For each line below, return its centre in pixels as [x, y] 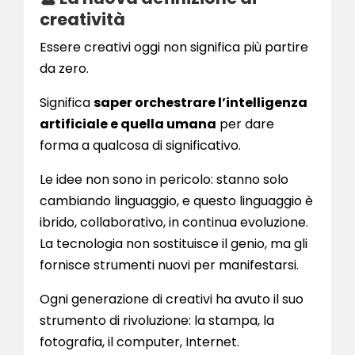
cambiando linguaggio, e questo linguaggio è [176, 201]
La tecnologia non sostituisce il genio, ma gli [174, 244]
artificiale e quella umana [128, 124]
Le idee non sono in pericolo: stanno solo [164, 180]
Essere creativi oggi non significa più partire [174, 48]
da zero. [64, 69]
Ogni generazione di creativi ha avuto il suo [172, 300]
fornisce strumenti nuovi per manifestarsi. [169, 265]
